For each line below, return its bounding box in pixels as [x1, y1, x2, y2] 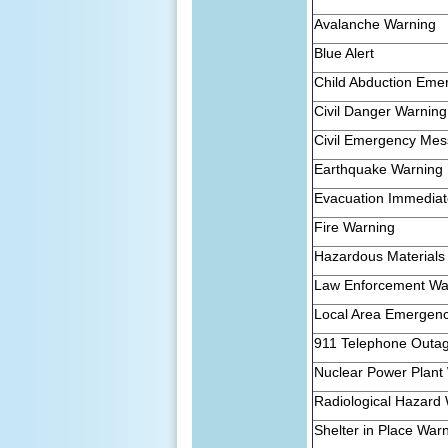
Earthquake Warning [314, 160, 444, 177]
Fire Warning [314, 218, 396, 235]
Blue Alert [314, 44, 375, 61]
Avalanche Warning [314, 15, 437, 32]
